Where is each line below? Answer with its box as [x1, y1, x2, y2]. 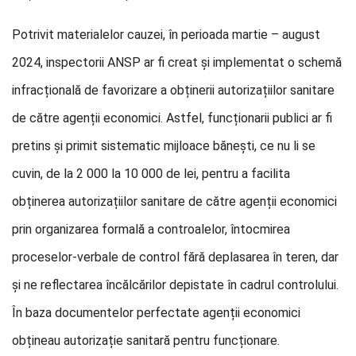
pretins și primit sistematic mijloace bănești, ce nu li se [12, 138, 315, 153]
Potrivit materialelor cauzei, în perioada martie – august [12, 27, 320, 42]
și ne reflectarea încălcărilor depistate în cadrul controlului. [12, 277, 339, 292]
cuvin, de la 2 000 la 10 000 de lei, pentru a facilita [12, 166, 290, 181]
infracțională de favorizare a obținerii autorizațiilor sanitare [12, 83, 335, 98]
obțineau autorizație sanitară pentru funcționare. [12, 333, 280, 348]
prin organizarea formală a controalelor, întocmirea [12, 222, 290, 237]
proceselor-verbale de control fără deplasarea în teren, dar [12, 250, 339, 265]
